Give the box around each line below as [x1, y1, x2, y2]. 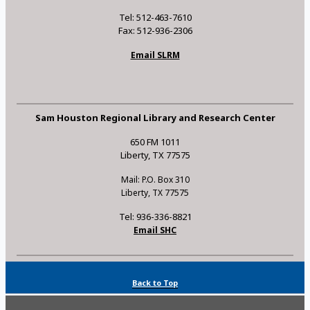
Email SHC [134, 224, 176, 236]
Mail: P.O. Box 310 [120, 173, 190, 185]
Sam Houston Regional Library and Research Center [35, 111, 275, 124]
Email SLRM [130, 48, 180, 61]
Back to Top [132, 277, 178, 288]
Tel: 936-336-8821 [118, 210, 192, 223]
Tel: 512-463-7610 [118, 10, 192, 24]
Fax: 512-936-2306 [118, 24, 192, 37]
